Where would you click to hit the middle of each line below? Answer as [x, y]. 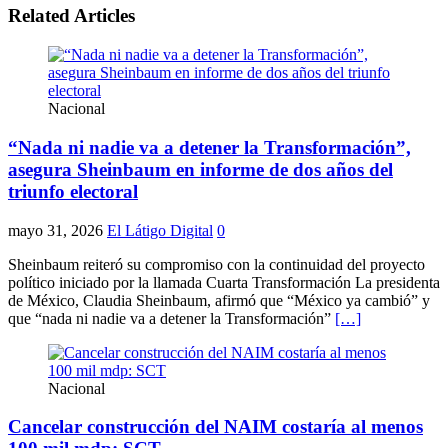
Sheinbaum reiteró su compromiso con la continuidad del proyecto [216, 264]
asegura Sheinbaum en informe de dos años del [200, 169]
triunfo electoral [73, 191]
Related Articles [71, 16]
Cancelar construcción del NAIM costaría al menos [215, 427]
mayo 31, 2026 [55, 230]
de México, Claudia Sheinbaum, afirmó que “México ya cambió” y [219, 300]
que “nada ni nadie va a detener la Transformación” [171, 318]
